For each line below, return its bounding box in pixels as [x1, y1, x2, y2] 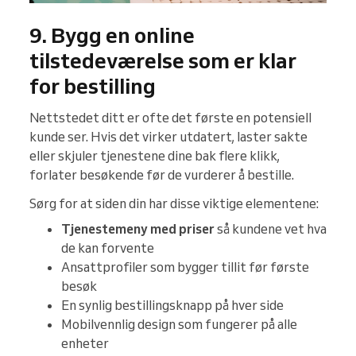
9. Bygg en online [29, 21, 195, 49]
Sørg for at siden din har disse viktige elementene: [29, 195, 319, 212]
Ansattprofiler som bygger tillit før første [61, 259, 309, 276]
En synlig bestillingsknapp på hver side [61, 297, 284, 314]
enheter [61, 335, 109, 352]
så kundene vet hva [215, 221, 327, 238]
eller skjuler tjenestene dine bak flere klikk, [29, 148, 280, 164]
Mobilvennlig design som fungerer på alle [61, 316, 297, 333]
